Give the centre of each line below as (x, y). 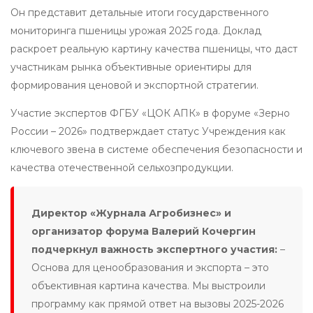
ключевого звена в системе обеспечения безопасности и (156, 150)
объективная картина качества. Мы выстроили (148, 286)
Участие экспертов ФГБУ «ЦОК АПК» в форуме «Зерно (150, 114)
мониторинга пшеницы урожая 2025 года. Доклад (136, 31)
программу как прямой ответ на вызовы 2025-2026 (158, 304)
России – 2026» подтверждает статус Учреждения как (148, 132)
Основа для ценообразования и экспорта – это (150, 268)
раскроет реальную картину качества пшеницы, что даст (154, 49)
